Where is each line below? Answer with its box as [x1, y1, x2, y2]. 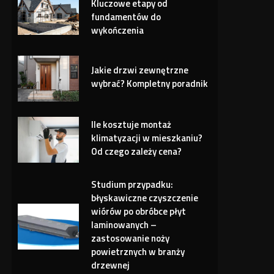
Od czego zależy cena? [91, 144, 182, 158]
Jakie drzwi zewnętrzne [91, 62, 189, 77]
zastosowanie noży [91, 231, 170, 245]
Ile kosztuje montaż [91, 117, 172, 131]
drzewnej [91, 257, 130, 272]
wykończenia [91, 23, 144, 37]
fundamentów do [91, 9, 161, 24]
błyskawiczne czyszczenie [91, 190, 199, 205]
